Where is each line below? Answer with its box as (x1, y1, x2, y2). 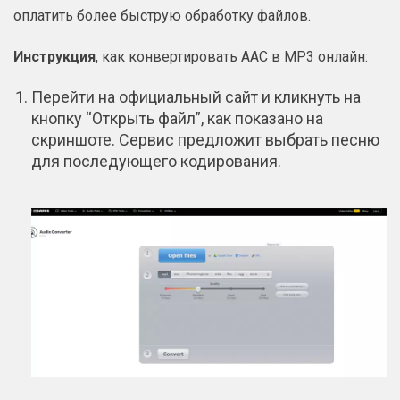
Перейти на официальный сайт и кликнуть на (31, 87, 361, 107)
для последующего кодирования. (31, 152, 281, 171)
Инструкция (13, 48, 96, 66)
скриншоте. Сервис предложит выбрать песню (31, 130, 379, 150)
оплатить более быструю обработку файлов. (13, 7, 311, 25)
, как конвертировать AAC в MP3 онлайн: (96, 48, 368, 66)
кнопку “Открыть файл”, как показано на (31, 109, 323, 129)
